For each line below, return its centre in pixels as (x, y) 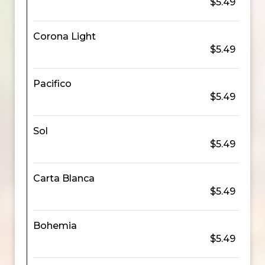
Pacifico (52, 84)
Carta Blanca (64, 178)
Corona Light (64, 36)
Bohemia (55, 226)
